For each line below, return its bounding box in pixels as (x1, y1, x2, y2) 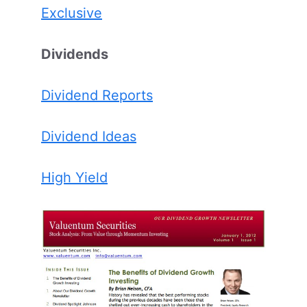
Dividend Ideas (41, 128, 136, 145)
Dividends (41, 46, 108, 63)
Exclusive (41, 5, 102, 22)
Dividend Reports (41, 87, 153, 104)
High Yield (41, 169, 108, 186)
